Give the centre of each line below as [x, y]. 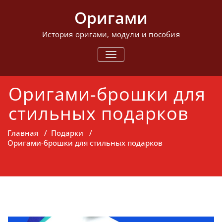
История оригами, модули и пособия [111, 34]
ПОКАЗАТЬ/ [130, 55]
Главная [23, 133]
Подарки [67, 133]
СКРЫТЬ [125, 63]
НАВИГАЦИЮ [133, 71]
